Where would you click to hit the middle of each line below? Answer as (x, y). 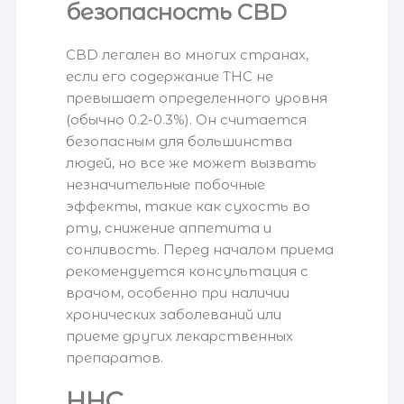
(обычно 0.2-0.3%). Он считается (187, 120)
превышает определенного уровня (197, 98)
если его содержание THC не (170, 77)
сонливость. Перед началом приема (200, 250)
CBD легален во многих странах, (188, 55)
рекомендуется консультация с (188, 271)
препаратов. (115, 358)
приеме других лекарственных (180, 336)
